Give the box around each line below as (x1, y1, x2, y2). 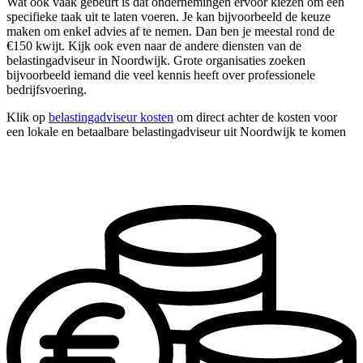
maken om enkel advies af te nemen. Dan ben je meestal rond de (6, 24, 335, 39)
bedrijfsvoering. (6, 83, 87, 97)
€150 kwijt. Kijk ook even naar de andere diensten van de (6, 39, 301, 53)
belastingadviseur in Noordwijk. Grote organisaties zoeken (6, 53, 305, 68)
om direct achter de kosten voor (173, 110, 337, 125)
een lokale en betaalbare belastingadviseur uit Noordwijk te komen (6, 125, 346, 139)
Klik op (6, 110, 49, 125)
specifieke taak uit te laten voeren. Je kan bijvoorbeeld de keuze (6, 10, 331, 24)
